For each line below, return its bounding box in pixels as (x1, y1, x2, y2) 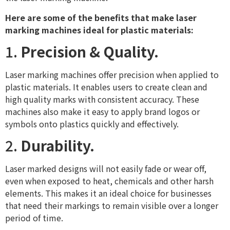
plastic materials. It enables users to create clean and (5, 80, 207, 93)
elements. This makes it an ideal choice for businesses (5, 187, 212, 200)
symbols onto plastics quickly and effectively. (5, 117, 179, 130)
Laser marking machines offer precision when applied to (5, 68, 219, 81)
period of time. (5, 212, 63, 224)
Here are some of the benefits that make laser (5, 11, 197, 24)
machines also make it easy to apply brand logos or (5, 105, 200, 118)
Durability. (21, 135, 98, 156)
